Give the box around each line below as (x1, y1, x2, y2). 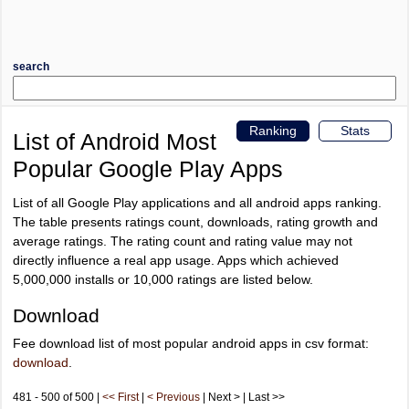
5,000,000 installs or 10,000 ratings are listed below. (13, 272, 313, 288)
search (13, 60, 49, 73)
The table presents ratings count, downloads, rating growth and (13, 215, 378, 230)
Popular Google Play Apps (13, 155, 283, 182)
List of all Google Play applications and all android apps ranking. (13, 195, 382, 211)
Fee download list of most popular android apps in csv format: (13, 336, 369, 351)
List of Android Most (13, 128, 216, 154)
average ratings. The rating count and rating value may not (13, 234, 352, 249)
